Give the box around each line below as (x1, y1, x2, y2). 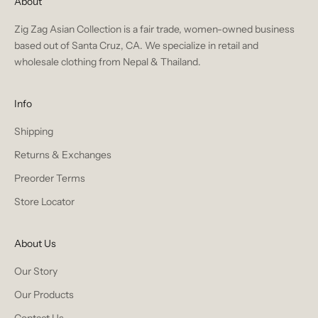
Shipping (14, 124, 53, 138)
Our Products (14, 287, 74, 301)
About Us (14, 236, 56, 250)
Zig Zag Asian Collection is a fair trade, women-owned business (14, 22, 295, 35)
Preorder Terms (14, 171, 85, 185)
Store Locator (14, 194, 75, 208)
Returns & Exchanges (14, 148, 111, 161)
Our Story (14, 264, 57, 278)
